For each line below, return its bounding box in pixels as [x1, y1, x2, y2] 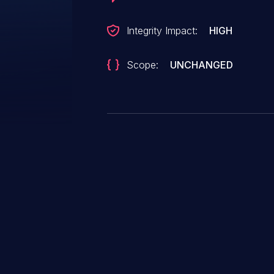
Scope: [127, 59, 158, 71]
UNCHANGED [170, 59, 234, 71]
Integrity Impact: [127, 24, 198, 37]
